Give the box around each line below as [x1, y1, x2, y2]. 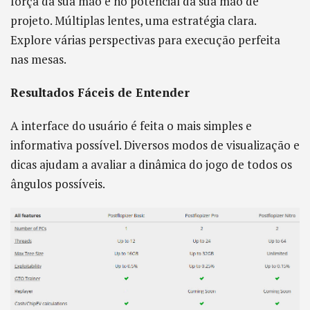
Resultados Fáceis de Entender [10, 84, 190, 100]
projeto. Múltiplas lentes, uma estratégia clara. [10, 12, 256, 28]
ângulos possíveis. [10, 176, 105, 192]
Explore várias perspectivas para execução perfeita [10, 32, 280, 48]
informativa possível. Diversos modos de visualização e [10, 137, 300, 153]
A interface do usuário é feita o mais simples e [10, 118, 252, 134]
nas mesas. [10, 51, 66, 67]
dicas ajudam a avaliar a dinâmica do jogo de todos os [10, 156, 292, 172]
